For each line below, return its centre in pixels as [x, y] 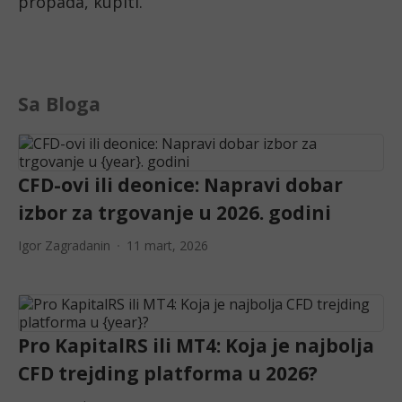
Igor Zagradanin [64, 246]
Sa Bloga [59, 104]
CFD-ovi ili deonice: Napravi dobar [180, 185]
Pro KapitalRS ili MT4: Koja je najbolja [196, 346]
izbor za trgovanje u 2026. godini [175, 213]
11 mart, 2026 [167, 246]
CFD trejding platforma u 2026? [168, 374]
